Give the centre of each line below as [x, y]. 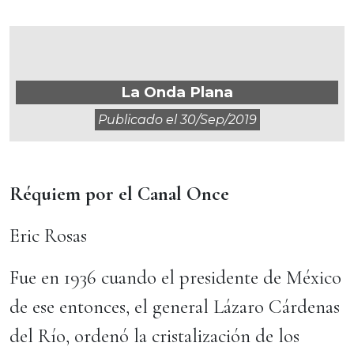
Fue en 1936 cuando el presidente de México [175, 277]
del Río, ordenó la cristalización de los [154, 336]
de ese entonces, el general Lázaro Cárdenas [175, 307]
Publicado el [139, 120]
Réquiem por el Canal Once [119, 194]
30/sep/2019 [218, 120]
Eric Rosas [51, 235]
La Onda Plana [177, 92]
